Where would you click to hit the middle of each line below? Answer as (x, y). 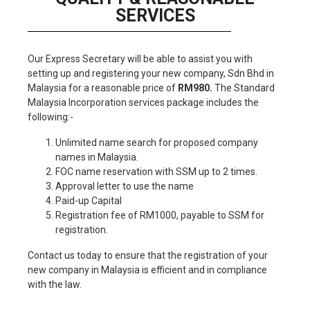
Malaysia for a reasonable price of (103, 88)
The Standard (245, 88)
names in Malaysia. (98, 157)
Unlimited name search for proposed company (157, 142)
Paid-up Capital (89, 200)
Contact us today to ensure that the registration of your (148, 255)
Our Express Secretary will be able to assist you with (140, 58)
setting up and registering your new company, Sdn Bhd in (151, 73)
